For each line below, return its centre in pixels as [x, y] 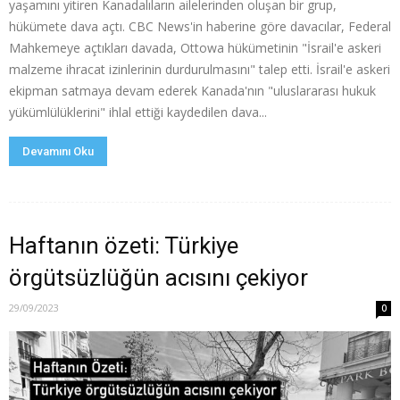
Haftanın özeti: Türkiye [124, 246]
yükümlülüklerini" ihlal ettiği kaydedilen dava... [138, 112]
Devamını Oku [58, 152]
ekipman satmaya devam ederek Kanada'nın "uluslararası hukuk [192, 91]
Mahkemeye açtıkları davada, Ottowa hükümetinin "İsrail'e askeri [195, 48]
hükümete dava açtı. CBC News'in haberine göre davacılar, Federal [200, 27]
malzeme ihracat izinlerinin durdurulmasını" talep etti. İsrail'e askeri [200, 70]
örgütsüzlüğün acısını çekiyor [158, 278]
